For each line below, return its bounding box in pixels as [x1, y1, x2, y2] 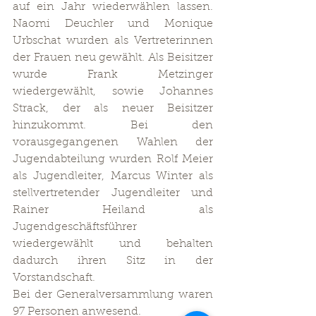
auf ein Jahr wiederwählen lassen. [13, 1, 213, 13]
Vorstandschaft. [13, 272, 95, 284]
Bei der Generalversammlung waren [13, 289, 213, 300]
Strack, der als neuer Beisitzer [13, 103, 213, 114]
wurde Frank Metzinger [13, 69, 213, 80]
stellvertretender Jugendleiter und [13, 188, 213, 199]
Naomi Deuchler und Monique [13, 18, 213, 30]
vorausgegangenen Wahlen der [13, 137, 213, 148]
